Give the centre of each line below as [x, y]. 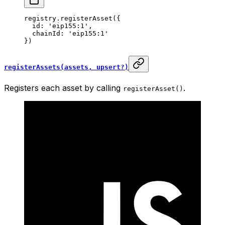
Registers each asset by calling [64, 88]
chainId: [46, 34]
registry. [42, 19]
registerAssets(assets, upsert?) [66, 67]
